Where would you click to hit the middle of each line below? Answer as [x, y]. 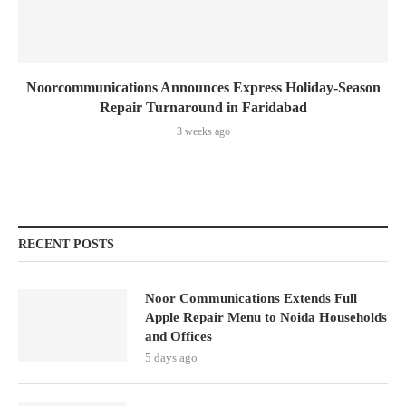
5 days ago [171, 358]
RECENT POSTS [66, 244]
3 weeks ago [203, 131]
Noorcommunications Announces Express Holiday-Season [203, 87]
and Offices [179, 336]
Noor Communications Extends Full [251, 298]
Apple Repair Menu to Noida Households [266, 317]
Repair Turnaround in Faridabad [203, 107]
